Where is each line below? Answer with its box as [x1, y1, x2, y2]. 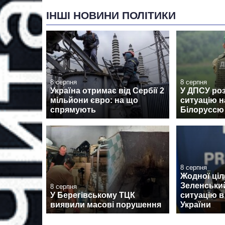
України [180, 200, 211, 209]
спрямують [50, 105, 96, 114]
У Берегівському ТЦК [50, 191, 135, 200]
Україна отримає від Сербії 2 [50, 86, 164, 95]
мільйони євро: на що [50, 96, 138, 104]
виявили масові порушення [50, 200, 161, 209]
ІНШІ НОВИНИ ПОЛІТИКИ [46, 9, 176, 21]
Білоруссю [180, 105, 224, 114]
